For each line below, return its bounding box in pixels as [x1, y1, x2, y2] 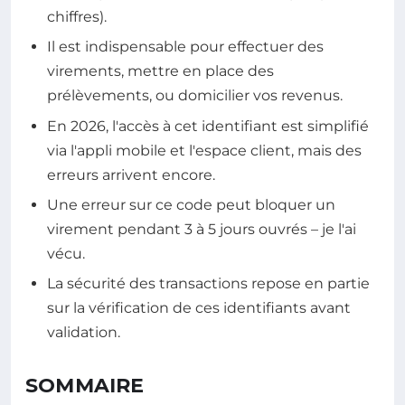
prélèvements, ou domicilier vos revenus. [47, 87, 343, 105]
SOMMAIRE [25, 373, 145, 399]
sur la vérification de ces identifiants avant [47, 299, 351, 317]
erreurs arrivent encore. [47, 165, 215, 184]
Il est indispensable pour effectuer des [47, 38, 324, 56]
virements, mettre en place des [47, 62, 274, 80]
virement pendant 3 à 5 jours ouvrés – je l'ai [47, 221, 356, 239]
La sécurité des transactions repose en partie [47, 275, 370, 293]
